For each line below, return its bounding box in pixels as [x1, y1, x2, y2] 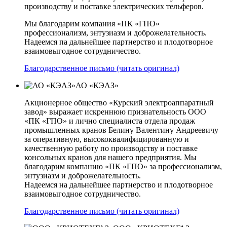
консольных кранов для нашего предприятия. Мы [24, 153, 197, 162]
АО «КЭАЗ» [75, 81, 119, 90]
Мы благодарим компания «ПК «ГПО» [24, 19, 160, 28]
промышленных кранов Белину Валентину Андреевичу [24, 125, 218, 134]
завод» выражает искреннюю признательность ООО [24, 107, 206, 116]
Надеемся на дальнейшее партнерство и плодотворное [24, 180, 213, 189]
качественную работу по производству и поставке [24, 143, 198, 153]
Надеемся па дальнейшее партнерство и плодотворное [24, 37, 213, 46]
